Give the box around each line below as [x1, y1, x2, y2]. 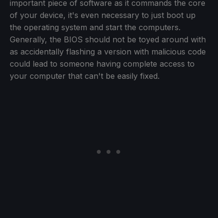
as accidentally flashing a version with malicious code [10, 46, 206, 56]
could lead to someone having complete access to [10, 58, 195, 69]
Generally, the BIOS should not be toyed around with [10, 34, 206, 44]
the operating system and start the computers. [10, 22, 181, 32]
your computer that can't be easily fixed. [10, 71, 160, 81]
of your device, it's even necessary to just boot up [10, 10, 196, 20]
